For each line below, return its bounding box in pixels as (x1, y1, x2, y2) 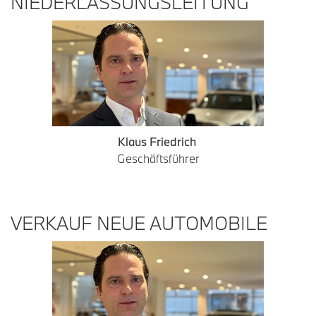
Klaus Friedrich (117, 134, 199, 149)
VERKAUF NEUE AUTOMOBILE (11, 211, 267, 235)
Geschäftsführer (116, 151, 200, 166)
